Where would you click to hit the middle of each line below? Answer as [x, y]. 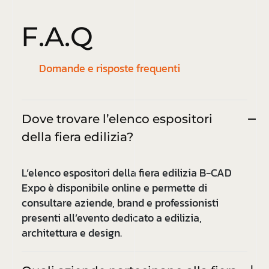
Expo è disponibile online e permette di [114, 188]
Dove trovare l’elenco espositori [117, 119]
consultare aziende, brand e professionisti [120, 203]
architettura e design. [72, 233]
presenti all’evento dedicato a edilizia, [112, 218]
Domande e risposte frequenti [110, 68]
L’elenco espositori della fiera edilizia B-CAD [127, 173]
